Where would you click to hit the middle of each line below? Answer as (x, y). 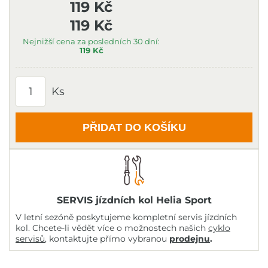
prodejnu (190, 239)
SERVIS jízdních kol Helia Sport (134, 200)
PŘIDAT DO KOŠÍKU (134, 127)
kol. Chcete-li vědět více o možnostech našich (112, 228)
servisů (30, 239)
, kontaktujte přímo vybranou (107, 239)
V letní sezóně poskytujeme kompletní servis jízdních (126, 217)
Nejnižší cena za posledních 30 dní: (92, 41)
